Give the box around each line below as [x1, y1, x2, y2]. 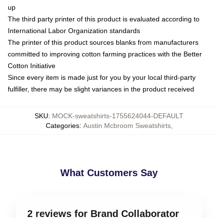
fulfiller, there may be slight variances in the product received [8, 85, 194, 93]
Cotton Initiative [8, 62, 55, 70]
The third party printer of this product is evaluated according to [8, 15, 200, 23]
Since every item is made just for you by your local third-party [8, 73, 196, 81]
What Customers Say [60, 167, 158, 178]
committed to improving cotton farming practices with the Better [8, 50, 202, 58]
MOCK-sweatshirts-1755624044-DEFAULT [52, 112, 183, 120]
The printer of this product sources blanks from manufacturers [8, 38, 199, 46]
